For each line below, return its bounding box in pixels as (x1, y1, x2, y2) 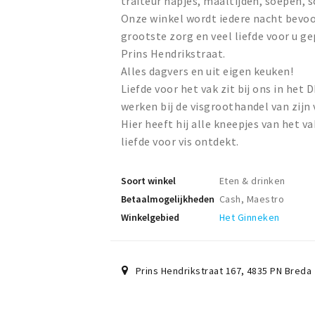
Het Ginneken (219, 211, 280, 224)
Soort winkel (121, 174, 176, 188)
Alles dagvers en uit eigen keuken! (121, 64, 294, 79)
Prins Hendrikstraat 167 (135, 264, 242, 278)
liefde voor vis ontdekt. (121, 134, 239, 149)
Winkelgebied (121, 211, 179, 224)
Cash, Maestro (219, 193, 285, 206)
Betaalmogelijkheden (121, 193, 214, 206)
